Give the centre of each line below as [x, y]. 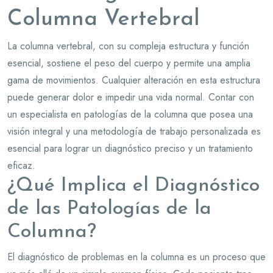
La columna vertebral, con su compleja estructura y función [128, 46]
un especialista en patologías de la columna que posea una [130, 114]
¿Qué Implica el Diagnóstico [133, 186]
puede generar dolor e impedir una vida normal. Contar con [131, 97]
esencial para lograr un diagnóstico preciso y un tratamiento [130, 148]
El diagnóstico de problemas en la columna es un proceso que [136, 257]
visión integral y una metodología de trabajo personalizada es [134, 131]
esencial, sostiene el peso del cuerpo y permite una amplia [129, 63]
